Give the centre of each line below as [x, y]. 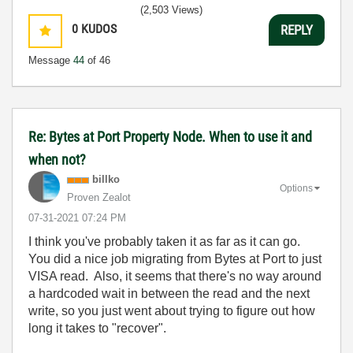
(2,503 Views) [171, 10]
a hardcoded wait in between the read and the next [169, 294]
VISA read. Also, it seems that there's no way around [175, 277]
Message [51, 61]
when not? [57, 160]
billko [106, 180]
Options [296, 189]
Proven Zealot [99, 198]
